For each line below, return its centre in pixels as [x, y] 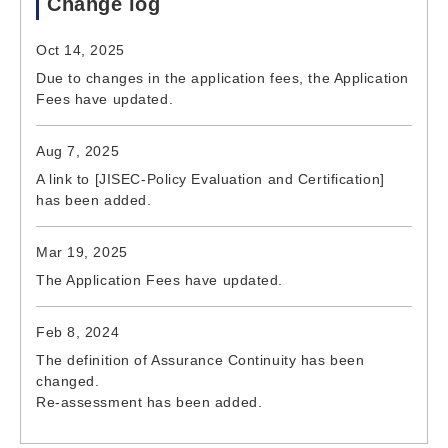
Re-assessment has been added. [149, 401]
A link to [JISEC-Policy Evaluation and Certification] [210, 178]
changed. [68, 380]
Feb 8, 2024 [78, 331]
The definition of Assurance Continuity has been [200, 359]
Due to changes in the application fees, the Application [222, 77]
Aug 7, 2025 [78, 150]
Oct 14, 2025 [80, 49]
